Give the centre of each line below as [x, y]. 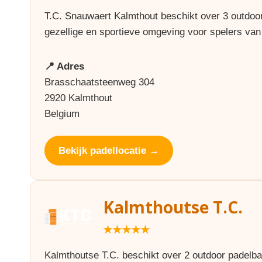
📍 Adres [64, 66]
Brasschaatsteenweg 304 [99, 82]
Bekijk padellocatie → [109, 151]
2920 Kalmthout [78, 98]
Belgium [62, 114]
